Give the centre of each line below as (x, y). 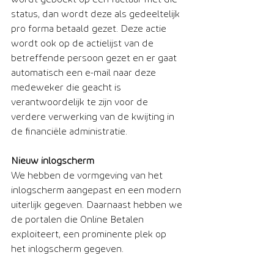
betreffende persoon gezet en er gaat (95, 58)
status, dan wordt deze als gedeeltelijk (97, 14)
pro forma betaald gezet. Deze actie (90, 28)
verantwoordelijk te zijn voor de (81, 102)
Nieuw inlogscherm (53, 161)
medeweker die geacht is (67, 87)
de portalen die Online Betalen (79, 219)
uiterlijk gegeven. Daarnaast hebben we (98, 205)
